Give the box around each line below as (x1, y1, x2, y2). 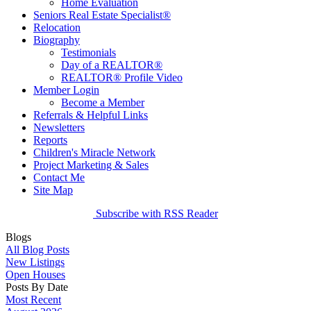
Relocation (33, 21, 81, 33)
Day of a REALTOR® (61, 58, 162, 71)
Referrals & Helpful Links (33, 108, 148, 121)
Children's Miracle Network (33, 146, 155, 158)
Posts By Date (6, 280, 68, 293)
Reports (33, 133, 67, 146)
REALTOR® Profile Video (61, 71, 183, 83)
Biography (33, 33, 80, 46)
